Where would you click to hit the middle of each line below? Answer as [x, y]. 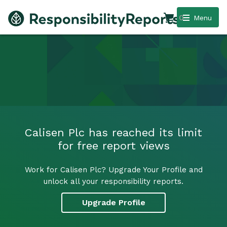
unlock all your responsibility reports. [113, 181]
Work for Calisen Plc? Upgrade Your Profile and [113, 169]
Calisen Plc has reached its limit [113, 132]
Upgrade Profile [113, 203]
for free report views [113, 145]
